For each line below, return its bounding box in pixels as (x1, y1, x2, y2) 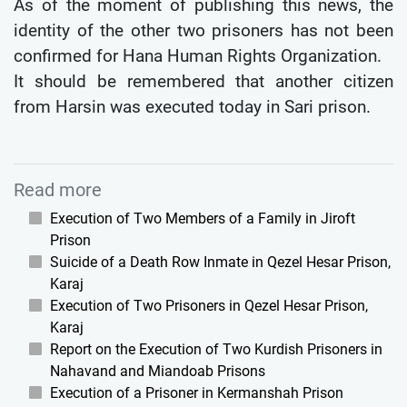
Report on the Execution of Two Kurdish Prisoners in (50, 340, 382, 358)
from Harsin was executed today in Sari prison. (14, 95, 371, 117)
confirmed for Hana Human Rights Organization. (14, 45, 382, 66)
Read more (14, 178, 102, 201)
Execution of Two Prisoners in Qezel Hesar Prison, (50, 296, 368, 314)
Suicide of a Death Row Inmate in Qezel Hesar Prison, (50, 253, 391, 271)
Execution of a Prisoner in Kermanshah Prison (50, 383, 343, 402)
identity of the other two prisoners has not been (14, 19, 393, 41)
